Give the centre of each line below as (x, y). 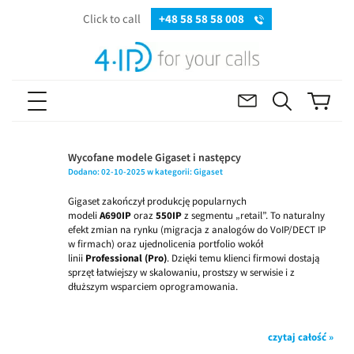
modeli (84, 216)
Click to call (113, 19)
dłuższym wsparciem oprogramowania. (153, 287)
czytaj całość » (301, 337)
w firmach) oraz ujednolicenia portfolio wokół (166, 244)
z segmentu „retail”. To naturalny (253, 216)
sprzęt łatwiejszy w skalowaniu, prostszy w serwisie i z (181, 273)
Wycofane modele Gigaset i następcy (154, 157)
